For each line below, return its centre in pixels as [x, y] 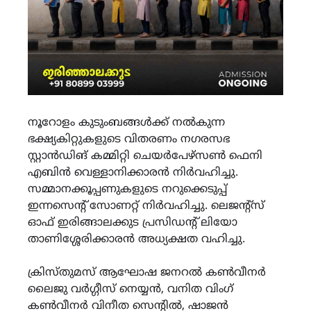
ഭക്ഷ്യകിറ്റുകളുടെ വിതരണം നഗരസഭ [129, 139]
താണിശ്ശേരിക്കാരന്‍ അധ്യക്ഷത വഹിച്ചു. [136, 239]
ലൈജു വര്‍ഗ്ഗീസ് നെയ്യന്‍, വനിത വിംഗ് [131, 289]
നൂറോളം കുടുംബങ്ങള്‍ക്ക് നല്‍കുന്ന [126, 123]
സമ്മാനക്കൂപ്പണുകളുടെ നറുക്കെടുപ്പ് [127, 189]
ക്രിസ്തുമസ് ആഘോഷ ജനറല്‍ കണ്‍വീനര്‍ [147, 272]
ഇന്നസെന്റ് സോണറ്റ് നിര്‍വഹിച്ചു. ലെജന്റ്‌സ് [146, 206]
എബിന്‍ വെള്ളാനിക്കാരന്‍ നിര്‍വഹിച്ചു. [133, 173]
